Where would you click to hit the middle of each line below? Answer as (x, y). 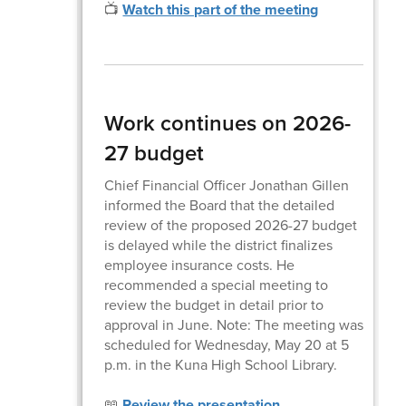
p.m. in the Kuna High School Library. (221, 364)
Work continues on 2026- (228, 123)
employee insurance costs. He (200, 265)
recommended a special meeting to (217, 285)
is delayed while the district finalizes (219, 245)
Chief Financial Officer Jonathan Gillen (227, 185)
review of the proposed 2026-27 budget (231, 225)
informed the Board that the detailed (220, 205)
